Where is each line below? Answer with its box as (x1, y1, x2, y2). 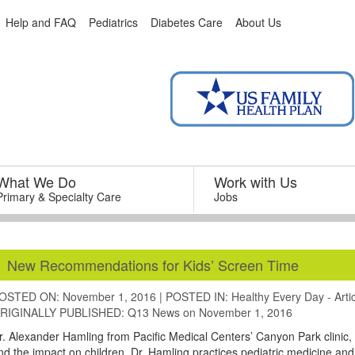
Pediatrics (89, 14, 138, 30)
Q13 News (128, 304, 180, 320)
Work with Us (214, 171, 298, 192)
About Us (235, 14, 281, 30)
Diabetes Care (151, 14, 223, 30)
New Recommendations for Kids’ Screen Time (7, 254, 299, 275)
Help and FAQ (6, 14, 76, 30)
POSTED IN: (166, 288, 231, 304)
